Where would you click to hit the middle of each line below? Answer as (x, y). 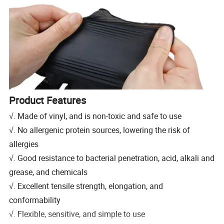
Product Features (48, 100)
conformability (35, 200)
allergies (24, 144)
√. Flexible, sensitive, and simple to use (77, 214)
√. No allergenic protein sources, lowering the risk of (100, 130)
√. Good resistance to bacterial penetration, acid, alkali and (112, 158)
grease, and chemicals (49, 172)
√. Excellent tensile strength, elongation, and (86, 186)
